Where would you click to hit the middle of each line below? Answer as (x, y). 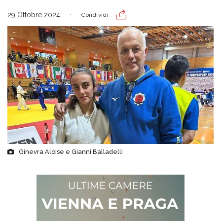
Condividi (95, 15)
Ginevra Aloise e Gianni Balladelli (71, 152)
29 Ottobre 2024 (34, 15)
